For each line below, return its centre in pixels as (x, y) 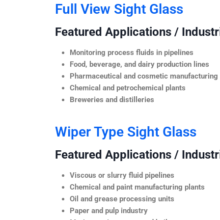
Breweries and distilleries (112, 99)
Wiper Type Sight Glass (126, 132)
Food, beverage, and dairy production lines (139, 64)
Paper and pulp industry (109, 210)
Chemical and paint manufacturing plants (137, 187)
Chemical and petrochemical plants (128, 88)
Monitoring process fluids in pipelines (132, 52)
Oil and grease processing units (122, 199)
